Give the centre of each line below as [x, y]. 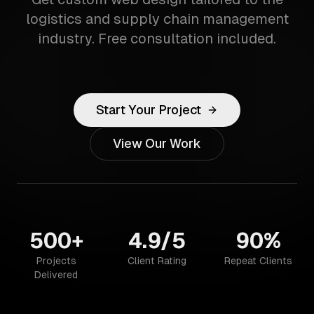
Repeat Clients [258, 261]
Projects [56, 261]
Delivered [56, 275]
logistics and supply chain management [157, 19]
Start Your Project [149, 110]
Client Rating [157, 261]
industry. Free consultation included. [157, 39]
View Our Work [157, 143]
